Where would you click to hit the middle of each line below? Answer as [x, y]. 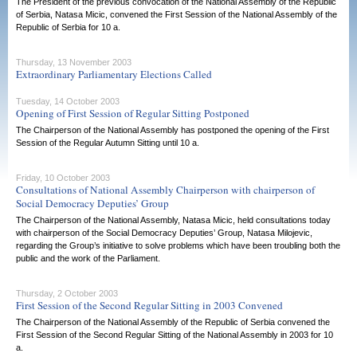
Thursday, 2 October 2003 [67, 293]
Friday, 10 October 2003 [63, 178]
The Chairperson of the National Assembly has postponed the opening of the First [173, 130]
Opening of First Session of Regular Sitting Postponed [133, 113]
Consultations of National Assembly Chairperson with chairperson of [165, 190]
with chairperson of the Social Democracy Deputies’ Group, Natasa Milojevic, [164, 233]
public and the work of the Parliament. [88, 258]
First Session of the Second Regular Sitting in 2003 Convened [149, 305]
